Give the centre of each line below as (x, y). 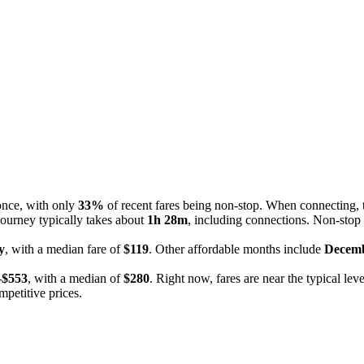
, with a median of (76, 278)
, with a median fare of (64, 249)
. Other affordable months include (236, 249)
